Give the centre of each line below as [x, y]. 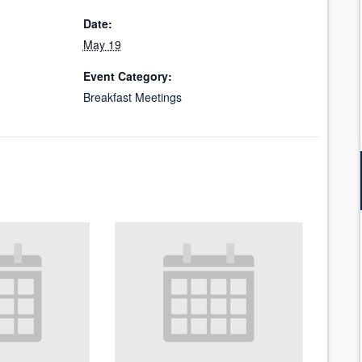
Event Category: [127, 76]
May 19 [102, 45]
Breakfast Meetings [132, 97]
